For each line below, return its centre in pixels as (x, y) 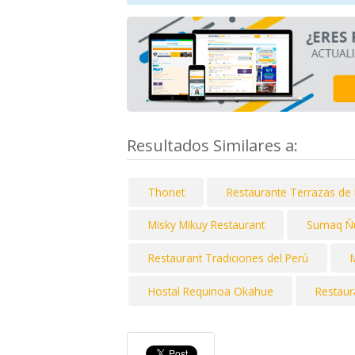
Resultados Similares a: (214, 145)
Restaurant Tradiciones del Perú (228, 258)
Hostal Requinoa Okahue (210, 291)
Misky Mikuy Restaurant (206, 225)
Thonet (166, 192)
